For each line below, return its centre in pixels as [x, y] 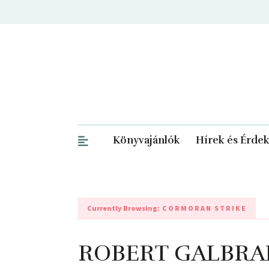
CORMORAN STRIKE [203, 208]
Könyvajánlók [146, 140]
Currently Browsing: [123, 208]
